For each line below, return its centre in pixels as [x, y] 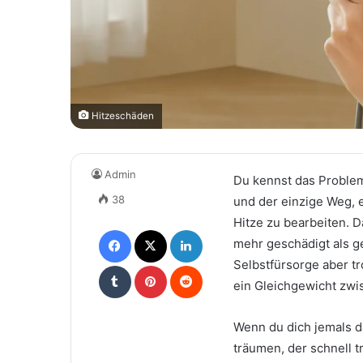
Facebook [155, 229]
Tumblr [147, 265]
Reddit [218, 265]
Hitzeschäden [122, 115]
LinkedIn [222, 229]
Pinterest [189, 265]
